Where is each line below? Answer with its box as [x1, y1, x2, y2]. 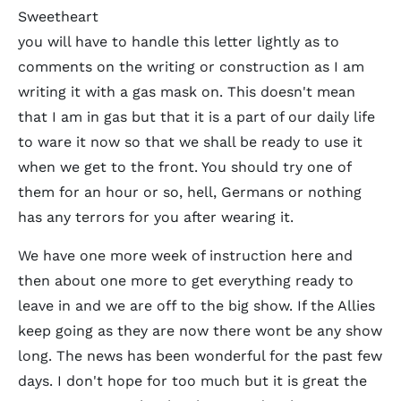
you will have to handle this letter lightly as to [18, 33, 339, 50]
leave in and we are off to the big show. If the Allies [18, 297, 375, 314]
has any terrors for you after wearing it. [18, 209, 294, 226]
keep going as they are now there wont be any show [18, 322, 382, 339]
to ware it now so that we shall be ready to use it [18, 133, 363, 150]
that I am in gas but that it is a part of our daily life [18, 108, 375, 125]
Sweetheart [18, 8, 98, 25]
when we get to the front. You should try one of [18, 158, 351, 175]
